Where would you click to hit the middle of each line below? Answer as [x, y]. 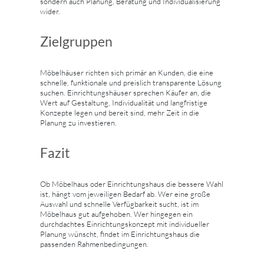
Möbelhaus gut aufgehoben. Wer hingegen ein [116, 214]
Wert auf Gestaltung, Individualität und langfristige [124, 102]
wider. [50, 11]
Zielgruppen [76, 41]
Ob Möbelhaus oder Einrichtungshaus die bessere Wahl [132, 184]
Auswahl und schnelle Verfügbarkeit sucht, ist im [119, 204]
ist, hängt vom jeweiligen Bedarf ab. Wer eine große [125, 194]
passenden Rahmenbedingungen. [94, 244]
